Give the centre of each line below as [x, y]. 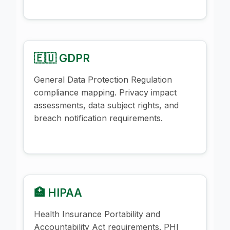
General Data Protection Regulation [103, 79]
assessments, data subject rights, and [106, 105]
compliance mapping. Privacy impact [105, 92]
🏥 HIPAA [58, 192]
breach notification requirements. [98, 118]
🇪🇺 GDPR [62, 58]
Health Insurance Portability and [97, 214]
